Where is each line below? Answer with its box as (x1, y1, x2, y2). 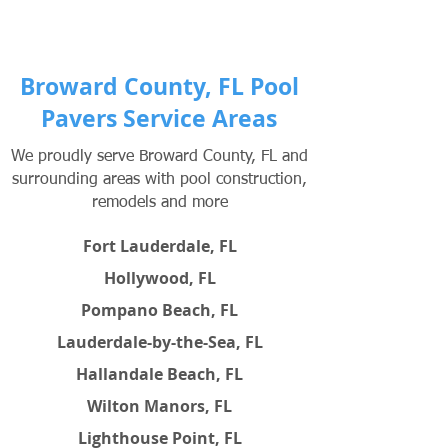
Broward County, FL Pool (19, 70, 299, 102)
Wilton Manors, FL (87, 395, 232, 417)
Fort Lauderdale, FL (82, 235, 237, 257)
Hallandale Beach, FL (76, 363, 243, 385)
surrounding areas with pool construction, (12, 172, 307, 188)
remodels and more (91, 195, 228, 211)
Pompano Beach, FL (81, 299, 238, 321)
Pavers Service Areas (41, 102, 277, 134)
